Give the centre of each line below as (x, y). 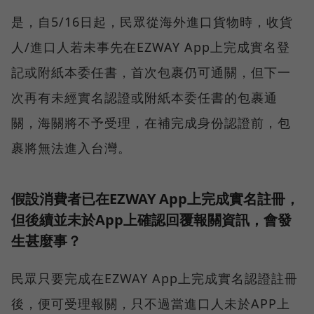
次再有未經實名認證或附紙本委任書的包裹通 (144, 97)
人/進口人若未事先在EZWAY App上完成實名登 (151, 47)
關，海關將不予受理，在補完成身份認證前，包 (151, 122)
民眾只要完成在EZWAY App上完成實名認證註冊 (155, 278)
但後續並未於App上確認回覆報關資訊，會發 (151, 219)
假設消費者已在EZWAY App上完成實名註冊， (155, 198)
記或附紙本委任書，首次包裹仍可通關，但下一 (151, 72)
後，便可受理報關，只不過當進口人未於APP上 (151, 303)
